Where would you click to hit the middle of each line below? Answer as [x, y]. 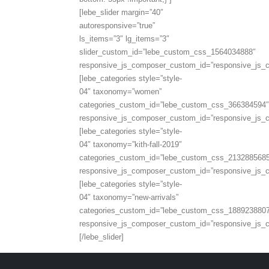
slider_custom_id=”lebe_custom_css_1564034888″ [168, 52]
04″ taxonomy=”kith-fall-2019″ [131, 144]
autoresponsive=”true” [117, 26]
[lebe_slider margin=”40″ [121, 12]
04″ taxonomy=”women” [120, 92]
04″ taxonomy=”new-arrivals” [129, 197]
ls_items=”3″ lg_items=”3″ [124, 39]
